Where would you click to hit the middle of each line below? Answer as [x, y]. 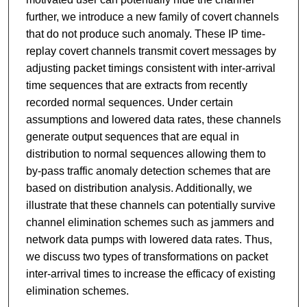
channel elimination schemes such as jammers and [150, 223]
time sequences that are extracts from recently [136, 86]
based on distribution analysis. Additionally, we [139, 188]
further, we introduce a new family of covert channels [152, 17]
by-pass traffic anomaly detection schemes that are [148, 171]
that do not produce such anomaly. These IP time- [145, 34]
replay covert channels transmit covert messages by [151, 51]
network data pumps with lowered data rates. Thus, [149, 240]
